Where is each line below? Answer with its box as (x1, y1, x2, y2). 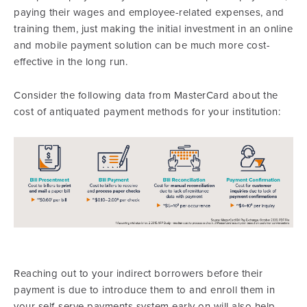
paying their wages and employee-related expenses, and (14, 5, 284, 19)
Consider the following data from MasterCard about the (14, 88, 278, 101)
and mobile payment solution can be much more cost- (14, 38, 270, 51)
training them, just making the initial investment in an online (14, 22, 293, 35)
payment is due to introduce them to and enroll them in (14, 284, 275, 297)
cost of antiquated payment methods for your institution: (14, 105, 280, 118)
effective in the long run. (14, 55, 127, 68)
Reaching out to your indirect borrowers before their (14, 267, 262, 280)
